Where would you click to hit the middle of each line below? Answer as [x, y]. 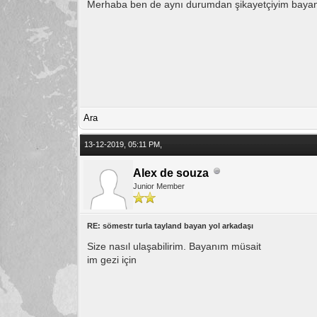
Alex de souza [171, 173]
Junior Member [159, 186]
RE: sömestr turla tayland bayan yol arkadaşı [171, 225]
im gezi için [112, 259]
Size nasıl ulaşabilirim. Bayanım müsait [174, 246]
